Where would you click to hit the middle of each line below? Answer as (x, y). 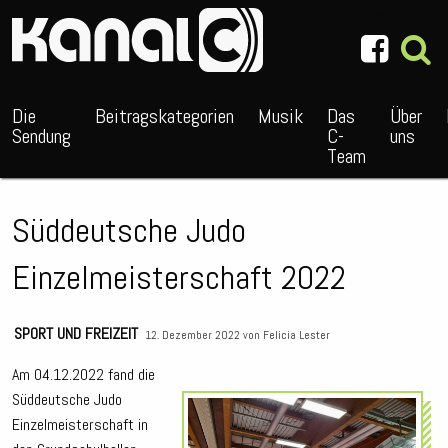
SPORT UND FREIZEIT (76, 334)
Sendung (41, 136)
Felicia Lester (296, 335)
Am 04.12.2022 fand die (83, 375)
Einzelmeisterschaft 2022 (179, 277)
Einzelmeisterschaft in (80, 425)
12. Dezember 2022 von (203, 335)
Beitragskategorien (164, 116)
